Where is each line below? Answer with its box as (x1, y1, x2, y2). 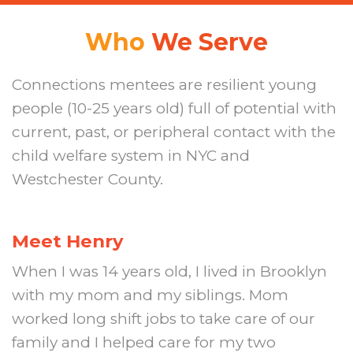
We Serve (151, 27, 268, 57)
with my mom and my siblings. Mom (12, 286, 288, 305)
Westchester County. (12, 169, 163, 188)
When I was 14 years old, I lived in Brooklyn (12, 262, 327, 281)
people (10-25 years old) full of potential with (12, 98, 336, 117)
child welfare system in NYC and (12, 146, 250, 165)
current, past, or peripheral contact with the (12, 122, 336, 141)
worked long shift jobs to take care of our (12, 310, 315, 329)
